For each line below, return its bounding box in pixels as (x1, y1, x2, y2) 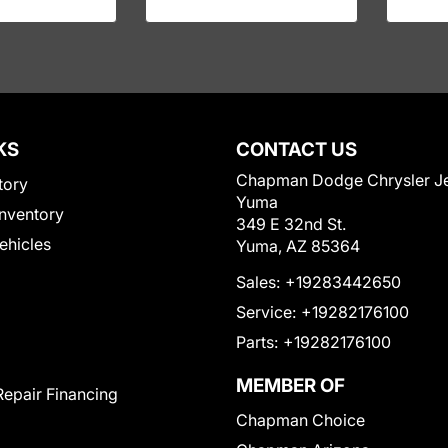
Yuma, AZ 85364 (236, 236, 360, 256)
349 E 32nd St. (236, 214, 346, 234)
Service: (236, 302, 296, 322)
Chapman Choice (236, 410, 365, 430)
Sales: (236, 272, 280, 292)
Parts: (236, 332, 278, 352)
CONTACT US (236, 138, 357, 161)
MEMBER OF (236, 374, 345, 397)
